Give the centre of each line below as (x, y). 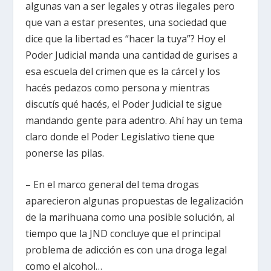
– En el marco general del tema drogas (113, 185)
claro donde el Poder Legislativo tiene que (120, 136)
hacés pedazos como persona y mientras (118, 87)
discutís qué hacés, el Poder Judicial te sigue (124, 104)
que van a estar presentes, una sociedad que (126, 22)
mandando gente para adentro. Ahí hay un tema (134, 120)
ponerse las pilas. (65, 153)
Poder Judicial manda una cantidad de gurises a (132, 55)
